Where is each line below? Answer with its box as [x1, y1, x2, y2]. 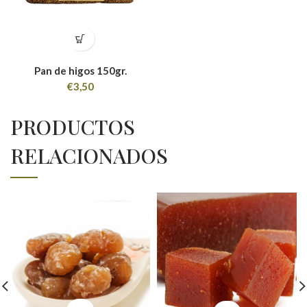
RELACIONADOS [10, 142, 168, 169]
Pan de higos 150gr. [34, 64, 127, 77]
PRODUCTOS [10, 113, 135, 140]
